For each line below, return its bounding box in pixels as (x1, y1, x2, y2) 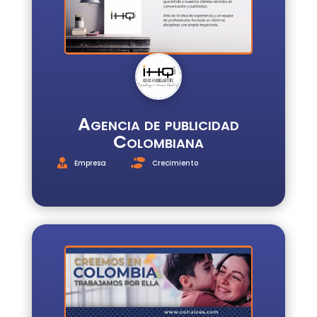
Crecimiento (151, 157, 198, 168)
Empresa (74, 157, 106, 168)
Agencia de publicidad (77, 112, 239, 137)
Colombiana (113, 129, 204, 155)
